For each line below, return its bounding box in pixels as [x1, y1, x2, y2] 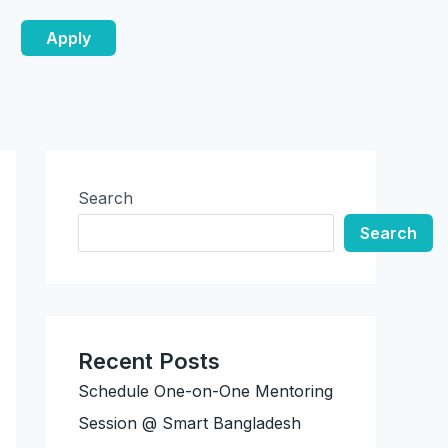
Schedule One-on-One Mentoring [78, 381, 333, 402]
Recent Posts [78, 348, 220, 375]
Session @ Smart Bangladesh [78, 413, 301, 434]
